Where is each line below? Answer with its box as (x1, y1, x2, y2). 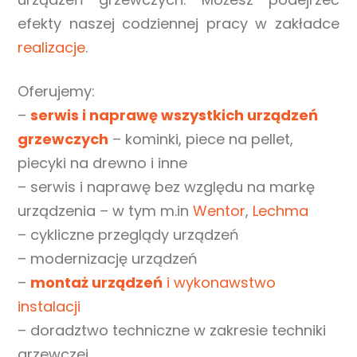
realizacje (18, 37, 86, 58)
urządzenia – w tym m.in (18, 201, 194, 222)
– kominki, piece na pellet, (108, 129, 294, 150)
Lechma (253, 201, 309, 222)
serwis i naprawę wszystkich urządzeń (30, 105, 319, 126)
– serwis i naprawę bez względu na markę (18, 177, 316, 198)
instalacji (18, 296, 81, 317)
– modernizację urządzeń (18, 249, 198, 269)
